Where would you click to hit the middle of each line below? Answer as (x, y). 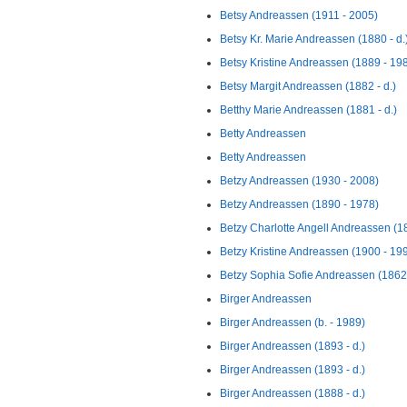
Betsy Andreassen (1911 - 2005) (299, 15)
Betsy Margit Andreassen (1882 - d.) (308, 86)
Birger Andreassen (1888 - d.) (293, 393)
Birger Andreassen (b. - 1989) (293, 323)
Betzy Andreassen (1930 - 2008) (299, 181)
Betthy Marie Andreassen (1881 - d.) (308, 110)
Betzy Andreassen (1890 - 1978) (299, 204)
